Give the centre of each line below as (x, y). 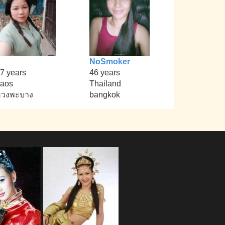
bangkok (104, 95)
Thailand (105, 84)
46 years (104, 73)
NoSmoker (109, 62)
